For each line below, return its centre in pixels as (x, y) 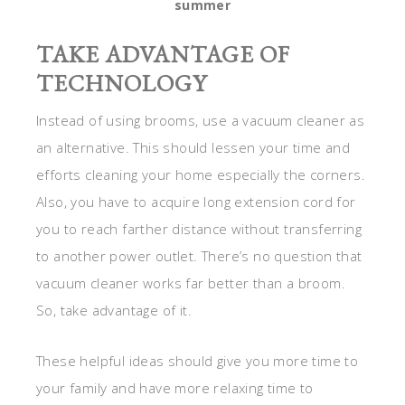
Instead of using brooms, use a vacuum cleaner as (201, 121)
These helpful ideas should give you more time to (198, 361)
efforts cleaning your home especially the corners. (201, 175)
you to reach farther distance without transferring (199, 229)
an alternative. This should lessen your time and (193, 148)
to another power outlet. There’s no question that (199, 256)
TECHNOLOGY (122, 84)
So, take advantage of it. (114, 311)
